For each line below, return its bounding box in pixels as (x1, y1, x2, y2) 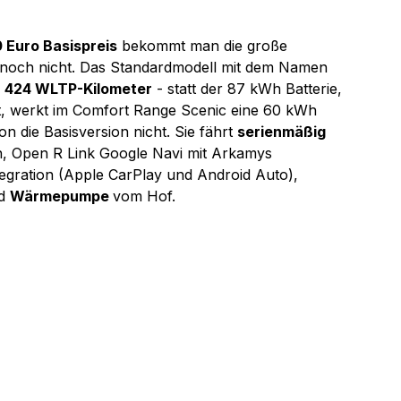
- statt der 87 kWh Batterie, (152, 80, 346, 98)
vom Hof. (113, 187, 175, 205)
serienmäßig (237, 123, 329, 141)
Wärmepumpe (10, 187, 113, 205)
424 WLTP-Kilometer (4, 80, 152, 98)
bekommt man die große (117, 37, 292, 55)
